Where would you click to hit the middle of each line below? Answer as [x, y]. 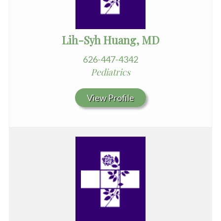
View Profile [110, 97]
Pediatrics [110, 72]
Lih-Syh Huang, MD [110, 40]
